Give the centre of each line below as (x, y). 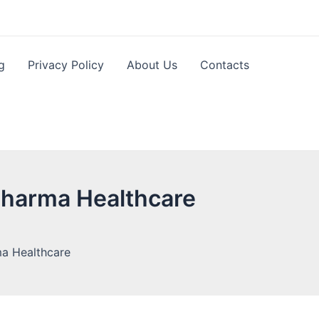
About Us (152, 65)
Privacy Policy (66, 65)
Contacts (225, 65)
